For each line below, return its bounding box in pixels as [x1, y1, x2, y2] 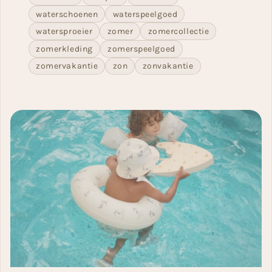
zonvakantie [142, 61, 194, 72]
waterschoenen [36, 8, 98, 19]
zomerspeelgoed [107, 43, 175, 54]
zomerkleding [36, 43, 93, 54]
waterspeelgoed [112, 8, 178, 19]
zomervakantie [36, 61, 98, 72]
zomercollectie [148, 26, 209, 37]
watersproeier [36, 26, 93, 37]
